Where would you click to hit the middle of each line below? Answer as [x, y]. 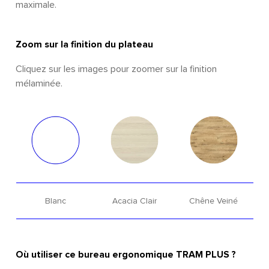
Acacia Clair [134, 201]
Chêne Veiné [213, 201]
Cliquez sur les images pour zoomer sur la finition [116, 69]
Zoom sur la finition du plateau [85, 44]
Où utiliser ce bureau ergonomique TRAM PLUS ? [126, 255]
